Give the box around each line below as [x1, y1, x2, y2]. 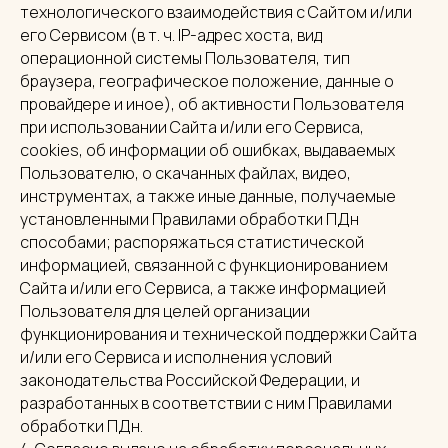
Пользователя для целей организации [20, 300, 310, 322]
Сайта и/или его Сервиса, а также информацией [20, 277, 386, 299]
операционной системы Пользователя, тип [20, 47, 350, 69]
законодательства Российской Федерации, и [20, 369, 360, 391]
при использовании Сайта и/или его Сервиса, [20, 116, 364, 138]
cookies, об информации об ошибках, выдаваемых [20, 139, 395, 161]
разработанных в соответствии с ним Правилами [20, 392, 392, 414]
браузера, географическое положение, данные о [20, 70, 394, 92]
